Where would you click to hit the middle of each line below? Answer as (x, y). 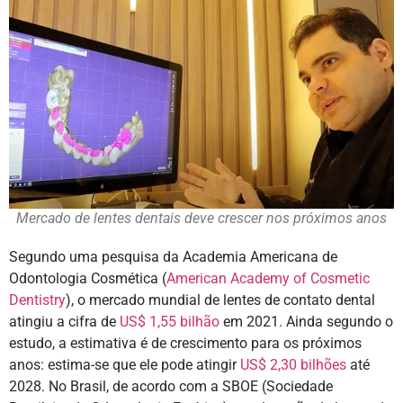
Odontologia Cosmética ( (88, 279)
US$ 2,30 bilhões (291, 365)
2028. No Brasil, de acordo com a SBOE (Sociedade (171, 387)
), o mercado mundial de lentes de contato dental (220, 300)
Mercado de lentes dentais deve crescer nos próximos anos (201, 219)
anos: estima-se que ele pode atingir (123, 365)
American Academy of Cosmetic (268, 279)
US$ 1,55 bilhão (168, 322)
